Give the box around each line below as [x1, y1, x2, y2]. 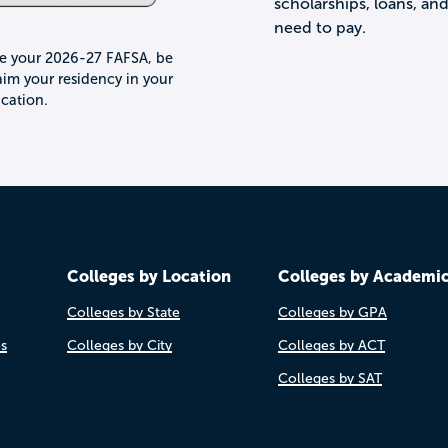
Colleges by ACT [277, 337, 385, 353]
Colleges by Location [66, 266, 231, 285]
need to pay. [274, 18, 366, 36]
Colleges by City [66, 337, 172, 353]
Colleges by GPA [277, 304, 387, 320]
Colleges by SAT [277, 370, 382, 386]
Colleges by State [66, 304, 180, 320]
